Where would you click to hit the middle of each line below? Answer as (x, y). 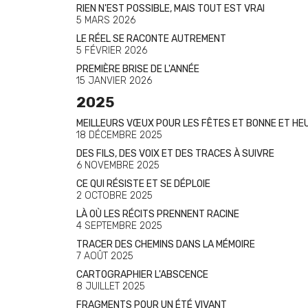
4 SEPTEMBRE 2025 (119, 226)
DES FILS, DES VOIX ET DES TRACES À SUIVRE (175, 154)
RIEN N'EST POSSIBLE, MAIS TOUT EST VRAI (170, 9)
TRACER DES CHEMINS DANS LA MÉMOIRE (166, 244)
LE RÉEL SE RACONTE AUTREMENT (151, 39)
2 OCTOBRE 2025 (114, 196)
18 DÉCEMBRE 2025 (119, 135)
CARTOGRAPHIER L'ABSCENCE (142, 275)
